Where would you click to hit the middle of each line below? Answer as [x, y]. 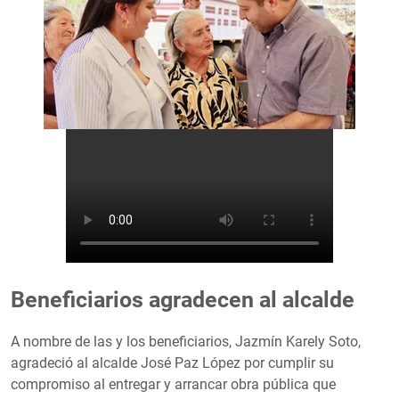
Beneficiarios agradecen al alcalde [183, 299]
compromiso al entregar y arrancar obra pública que [173, 384]
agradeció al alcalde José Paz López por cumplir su [172, 362]
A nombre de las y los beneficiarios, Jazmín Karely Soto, [186, 341]
